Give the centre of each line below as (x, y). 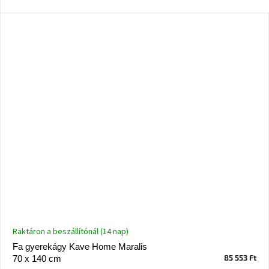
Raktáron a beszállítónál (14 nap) (71, 232)
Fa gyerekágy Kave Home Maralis (80, 247)
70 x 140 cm (37, 259)
